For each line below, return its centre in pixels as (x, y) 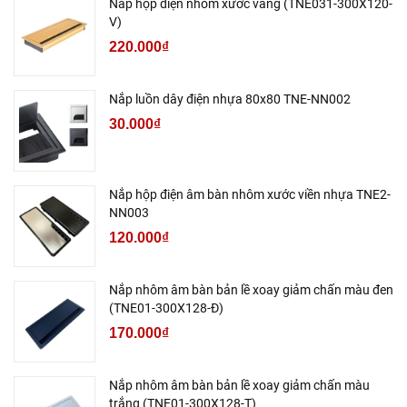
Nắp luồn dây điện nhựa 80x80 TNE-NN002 (230, 99)
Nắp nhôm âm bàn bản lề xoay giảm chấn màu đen (251, 290)
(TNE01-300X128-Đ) (166, 308)
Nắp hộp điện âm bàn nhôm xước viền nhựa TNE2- (250, 195)
